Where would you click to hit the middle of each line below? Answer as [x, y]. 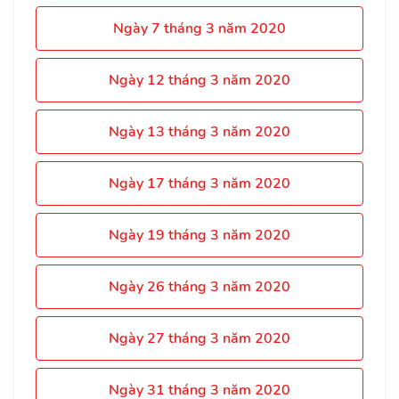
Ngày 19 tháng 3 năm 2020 [199, 235]
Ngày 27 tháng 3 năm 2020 [199, 338]
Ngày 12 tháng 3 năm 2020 [199, 80]
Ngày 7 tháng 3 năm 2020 [199, 28]
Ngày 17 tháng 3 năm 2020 [199, 183]
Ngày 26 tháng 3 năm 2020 [199, 286]
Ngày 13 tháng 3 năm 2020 [199, 131]
